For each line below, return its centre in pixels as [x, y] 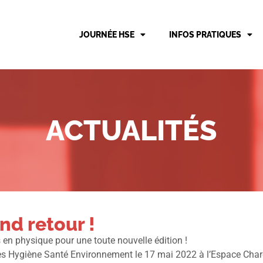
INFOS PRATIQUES [205, 35]
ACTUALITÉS [131, 131]
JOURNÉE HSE [107, 35]
